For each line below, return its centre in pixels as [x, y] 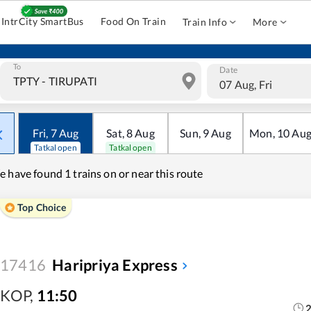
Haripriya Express [115, 265]
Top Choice [42, 207]
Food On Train [133, 21]
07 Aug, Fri [246, 84]
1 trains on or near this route [134, 173]
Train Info [205, 22]
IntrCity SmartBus [43, 21]
